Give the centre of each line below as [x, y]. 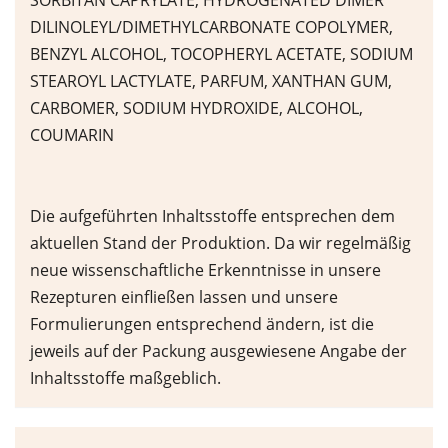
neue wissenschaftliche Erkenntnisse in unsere [205, 270]
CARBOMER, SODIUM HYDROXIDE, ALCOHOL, [196, 108]
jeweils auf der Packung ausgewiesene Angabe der [218, 351]
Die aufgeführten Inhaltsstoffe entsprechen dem [212, 216]
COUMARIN [72, 135]
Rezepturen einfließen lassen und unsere [184, 297]
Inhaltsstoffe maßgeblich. [125, 378]
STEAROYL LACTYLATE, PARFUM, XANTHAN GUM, [211, 81]
